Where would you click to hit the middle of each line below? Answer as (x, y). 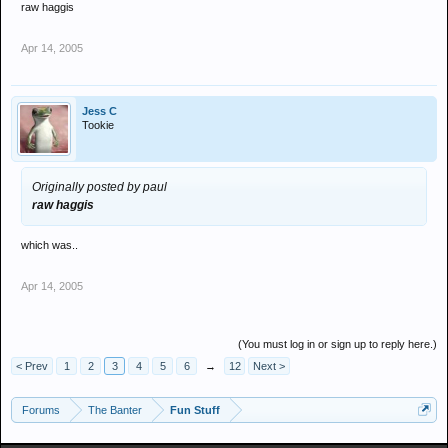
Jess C (99, 111)
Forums (41, 410)
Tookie (98, 125)
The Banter (115, 410)
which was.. (49, 245)
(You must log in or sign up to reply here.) (337, 344)
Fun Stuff (195, 410)
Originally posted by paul (99, 187)
